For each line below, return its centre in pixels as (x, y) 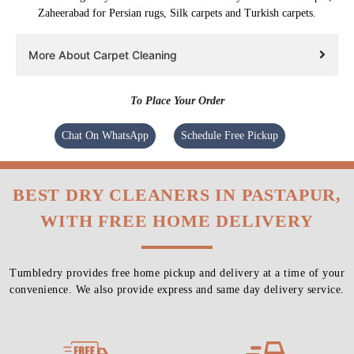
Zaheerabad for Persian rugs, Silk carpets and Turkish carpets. (177, 13)
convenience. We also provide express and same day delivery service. (177, 290)
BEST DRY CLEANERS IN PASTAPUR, (177, 195)
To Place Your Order (177, 101)
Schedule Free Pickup (230, 136)
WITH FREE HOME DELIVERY (177, 221)
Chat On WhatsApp (105, 136)
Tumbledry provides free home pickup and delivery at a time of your (177, 273)
